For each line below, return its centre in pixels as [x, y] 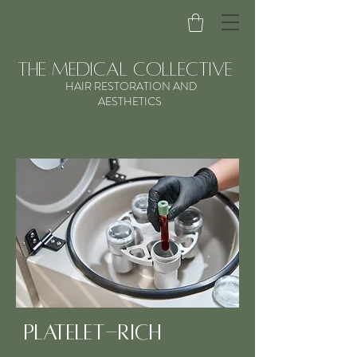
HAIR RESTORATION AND [131, 86]
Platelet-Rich [93, 332]
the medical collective [125, 69]
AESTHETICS [131, 101]
